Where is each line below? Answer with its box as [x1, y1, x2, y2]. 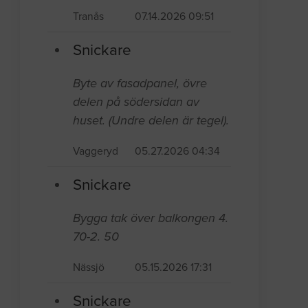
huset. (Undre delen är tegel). [73, 112, 230, 128]
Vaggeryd [73, 144, 119, 157]
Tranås [73, 10, 104, 23]
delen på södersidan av [73, 93, 200, 109]
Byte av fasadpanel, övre [73, 75, 208, 91]
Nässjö [73, 261, 105, 274]
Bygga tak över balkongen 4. [73, 210, 229, 225]
